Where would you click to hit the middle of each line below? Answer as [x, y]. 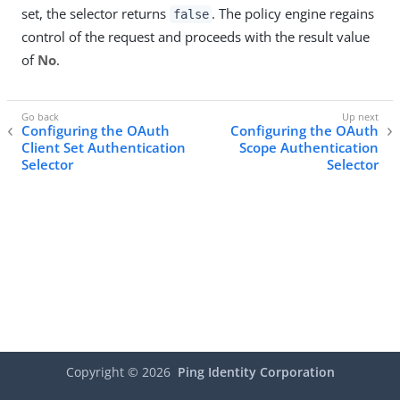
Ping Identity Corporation [256, 372]
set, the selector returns [96, 13]
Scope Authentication [309, 148]
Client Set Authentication [104, 148]
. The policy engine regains [293, 13]
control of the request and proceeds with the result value [196, 37]
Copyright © [104, 372]
